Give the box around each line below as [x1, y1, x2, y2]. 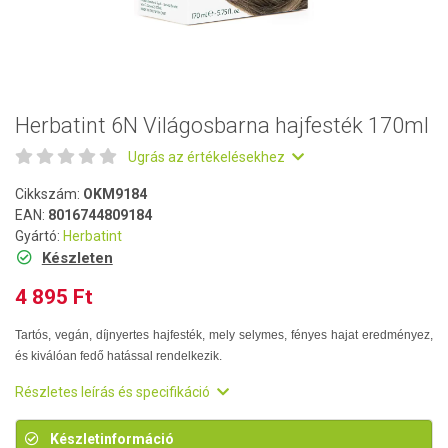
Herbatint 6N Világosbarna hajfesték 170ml [15, 113, 429, 138]
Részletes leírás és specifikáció [15, 384, 213, 400]
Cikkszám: [15, 186, 83, 202]
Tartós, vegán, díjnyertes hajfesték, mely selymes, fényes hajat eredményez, [15, 328, 433, 342]
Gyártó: [15, 228, 63, 244]
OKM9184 [83, 186, 147, 202]
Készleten [41, 249, 113, 267]
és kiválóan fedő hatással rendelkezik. [15, 349, 222, 363]
